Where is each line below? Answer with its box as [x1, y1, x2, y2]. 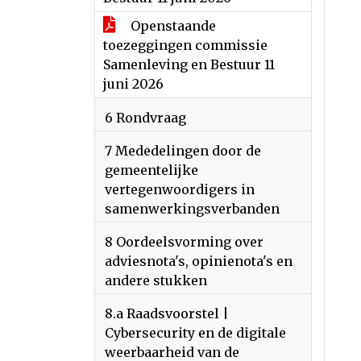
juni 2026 [103, 76, 164, 92]
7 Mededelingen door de [105, 143, 261, 159]
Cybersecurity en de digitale [105, 325, 286, 341]
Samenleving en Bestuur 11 [103, 56, 275, 73]
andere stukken [105, 272, 207, 288]
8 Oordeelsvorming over [105, 234, 263, 250]
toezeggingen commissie [103, 37, 268, 53]
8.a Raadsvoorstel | [105, 305, 229, 322]
